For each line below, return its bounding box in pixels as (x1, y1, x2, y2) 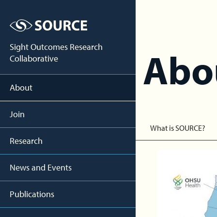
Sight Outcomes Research (10, 41, 103, 52)
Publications (10, 188, 54, 200)
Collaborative (10, 52, 58, 64)
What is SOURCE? (150, 123, 205, 133)
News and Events (10, 161, 72, 173)
